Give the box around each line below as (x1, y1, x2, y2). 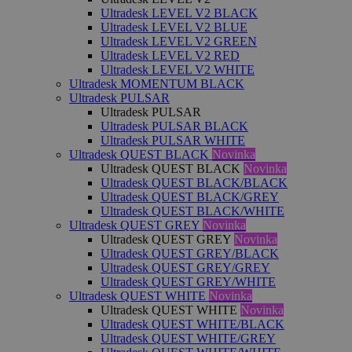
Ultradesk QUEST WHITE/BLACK (101, 317, 284, 331)
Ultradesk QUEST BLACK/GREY (101, 190, 279, 203)
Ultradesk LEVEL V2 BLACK (101, 6, 258, 20)
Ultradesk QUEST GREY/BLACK (101, 247, 279, 260)
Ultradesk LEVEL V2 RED (101, 49, 240, 62)
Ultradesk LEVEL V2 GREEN (101, 35, 257, 48)
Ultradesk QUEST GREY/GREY (101, 261, 270, 274)
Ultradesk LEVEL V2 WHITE (101, 63, 255, 76)
